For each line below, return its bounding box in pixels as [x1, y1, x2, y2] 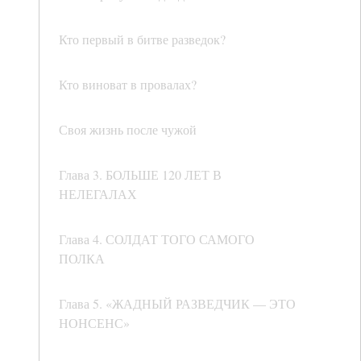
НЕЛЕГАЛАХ [59, 185, 137, 203]
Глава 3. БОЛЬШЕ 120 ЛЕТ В [59, 166, 222, 184]
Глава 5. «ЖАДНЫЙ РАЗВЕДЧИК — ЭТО [59, 295, 296, 313]
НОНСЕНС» [59, 314, 130, 332]
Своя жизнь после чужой [59, 121, 197, 139]
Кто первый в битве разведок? [59, 31, 226, 48]
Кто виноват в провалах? [59, 76, 197, 93]
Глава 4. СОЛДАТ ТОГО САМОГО [59, 230, 255, 248]
